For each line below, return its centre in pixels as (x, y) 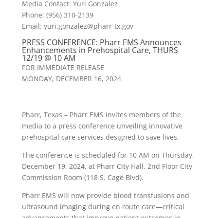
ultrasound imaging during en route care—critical (103, 207)
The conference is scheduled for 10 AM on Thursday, (108, 155)
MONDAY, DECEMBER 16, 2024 (71, 79)
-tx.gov (122, 26)
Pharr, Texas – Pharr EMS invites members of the (101, 115)
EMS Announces (151, 43)
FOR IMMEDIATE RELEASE (63, 68)
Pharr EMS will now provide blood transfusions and (105, 196)
